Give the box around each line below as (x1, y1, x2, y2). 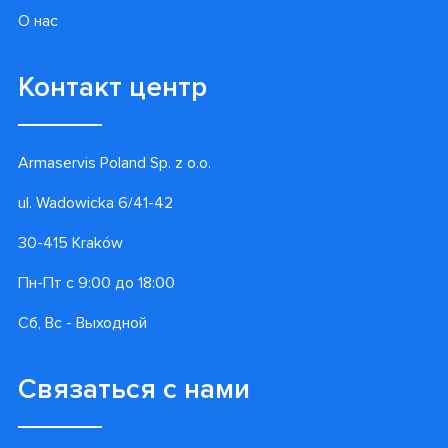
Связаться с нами (18, 372, 250, 407)
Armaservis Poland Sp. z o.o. (18, 153, 211, 174)
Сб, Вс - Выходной (18, 313, 147, 334)
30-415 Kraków (18, 233, 123, 254)
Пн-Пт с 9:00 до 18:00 (18, 273, 175, 294)
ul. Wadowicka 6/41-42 (18, 193, 173, 214)
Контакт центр (18, 70, 207, 105)
